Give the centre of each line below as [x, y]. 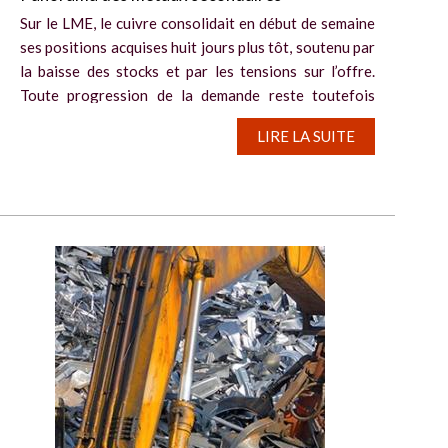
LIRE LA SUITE [306, 135]
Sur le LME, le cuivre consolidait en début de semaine [197, 22]
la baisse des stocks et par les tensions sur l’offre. [197, 70]
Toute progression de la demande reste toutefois [197, 94]
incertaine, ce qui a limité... [105, 118]
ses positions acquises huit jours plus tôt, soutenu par [197, 46]
